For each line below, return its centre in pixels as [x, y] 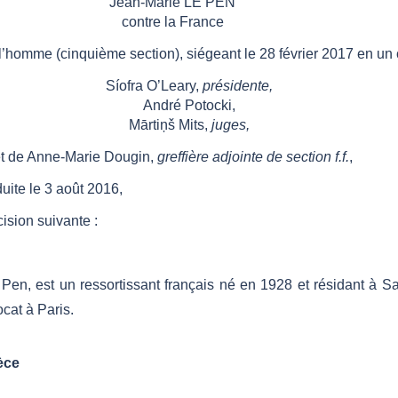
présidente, [237, 86]
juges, [230, 125]
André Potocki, [189, 106]
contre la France [172, 22]
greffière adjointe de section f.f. [253, 157]
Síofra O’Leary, [152, 86]
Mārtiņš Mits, [168, 125]
